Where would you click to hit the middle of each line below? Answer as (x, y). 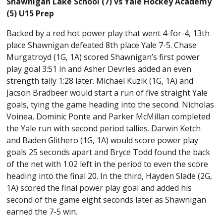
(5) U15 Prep (30, 14)
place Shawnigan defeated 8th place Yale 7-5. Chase (102, 45)
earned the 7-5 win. (43, 212)
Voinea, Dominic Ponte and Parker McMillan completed (109, 117)
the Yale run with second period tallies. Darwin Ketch (104, 129)
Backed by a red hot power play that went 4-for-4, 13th (108, 33)
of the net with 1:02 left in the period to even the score (108, 164)
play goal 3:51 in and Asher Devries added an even (99, 69)
